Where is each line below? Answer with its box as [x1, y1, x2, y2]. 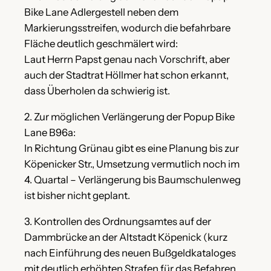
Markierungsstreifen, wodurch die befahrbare [24, 22, 230, 34]
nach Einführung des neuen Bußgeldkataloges [24, 246, 236, 259]
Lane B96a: [24, 126, 76, 139]
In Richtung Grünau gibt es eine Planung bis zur [24, 142, 239, 154]
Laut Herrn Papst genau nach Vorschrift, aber [24, 53, 230, 66]
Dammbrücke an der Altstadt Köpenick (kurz [24, 230, 227, 243]
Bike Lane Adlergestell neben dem [24, 6, 178, 19]
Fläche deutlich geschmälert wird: [24, 38, 178, 50]
